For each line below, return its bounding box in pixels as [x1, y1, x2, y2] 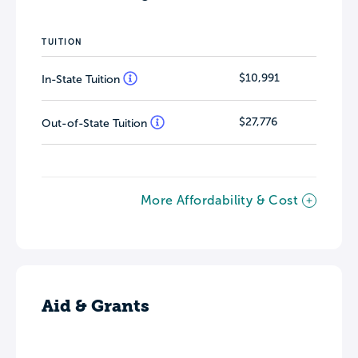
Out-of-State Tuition [42, 117, 150, 129]
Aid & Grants [42, 296, 149, 316]
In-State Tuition [42, 74, 123, 86]
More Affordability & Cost [141, 193, 298, 207]
